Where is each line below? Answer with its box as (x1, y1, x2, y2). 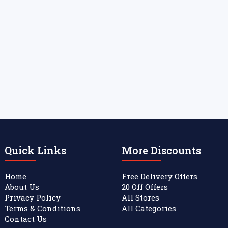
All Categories (122, 203, 176, 213)
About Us (5, 182, 39, 192)
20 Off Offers (122, 182, 168, 192)
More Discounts (122, 144, 201, 157)
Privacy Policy (5, 192, 61, 203)
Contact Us (5, 214, 47, 224)
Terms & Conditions (5, 203, 80, 213)
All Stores (122, 192, 159, 203)
